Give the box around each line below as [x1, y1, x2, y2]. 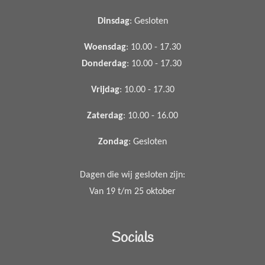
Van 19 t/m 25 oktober [89, 187, 176, 196]
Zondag [98, 137, 128, 147]
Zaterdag [87, 111, 123, 121]
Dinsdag [97, 17, 130, 26]
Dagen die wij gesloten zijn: [80, 170, 185, 180]
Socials [112, 228, 153, 248]
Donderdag [81, 59, 127, 69]
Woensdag [84, 43, 126, 52]
